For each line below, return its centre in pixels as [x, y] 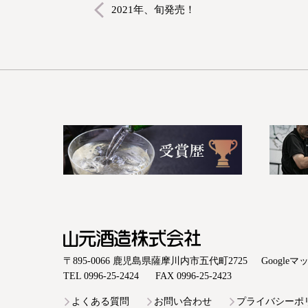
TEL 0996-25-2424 [101, 276]
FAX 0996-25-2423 [194, 276]
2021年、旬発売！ [153, 10]
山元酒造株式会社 [102, 254]
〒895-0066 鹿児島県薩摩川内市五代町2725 [155, 261]
